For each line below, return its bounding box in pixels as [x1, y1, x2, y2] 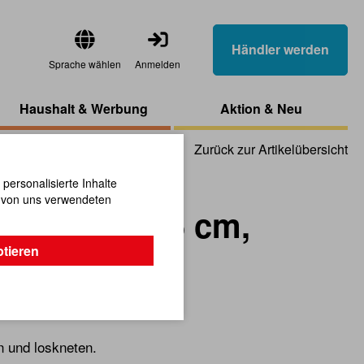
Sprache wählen [49, 57, 121, 71]
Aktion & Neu [219, 99, 302, 118]
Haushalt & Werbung [19, 99, 148, 118]
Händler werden [232, 40, 329, 58]
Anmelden [135, 57, 180, 71]
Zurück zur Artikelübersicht [194, 140, 348, 158]
